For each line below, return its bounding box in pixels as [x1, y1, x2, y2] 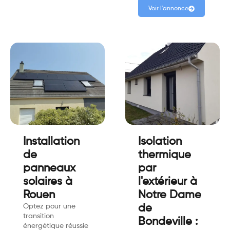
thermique [138, 149, 191, 161]
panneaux [23, 163, 75, 175]
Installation [23, 136, 80, 148]
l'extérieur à [138, 176, 197, 188]
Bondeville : [138, 216, 198, 228]
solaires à [23, 176, 72, 188]
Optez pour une [23, 203, 75, 210]
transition [23, 213, 54, 220]
